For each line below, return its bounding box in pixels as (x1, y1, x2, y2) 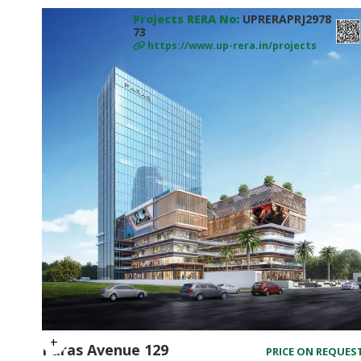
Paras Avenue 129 (42, 340, 168, 359)
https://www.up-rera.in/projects (147, 39, 317, 52)
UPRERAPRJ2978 (243, 11, 331, 27)
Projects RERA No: (133, 11, 243, 27)
